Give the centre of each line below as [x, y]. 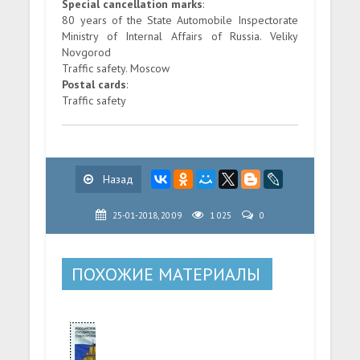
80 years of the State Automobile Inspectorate [180, 20]
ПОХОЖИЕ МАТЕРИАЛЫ [166, 274]
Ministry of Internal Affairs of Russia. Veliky [180, 36]
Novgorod [87, 52]
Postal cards [94, 84]
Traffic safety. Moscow [116, 68]
